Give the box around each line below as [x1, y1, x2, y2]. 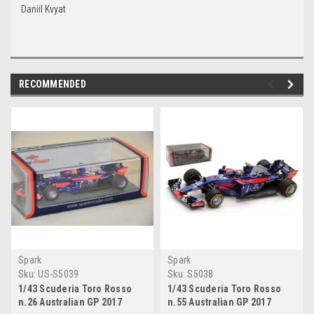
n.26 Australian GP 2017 [18, 296, 122, 308]
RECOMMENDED [19, 78, 86, 90]
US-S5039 [38, 268, 79, 280]
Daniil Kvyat [21, 3, 66, 15]
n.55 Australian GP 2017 [168, 296, 271, 308]
